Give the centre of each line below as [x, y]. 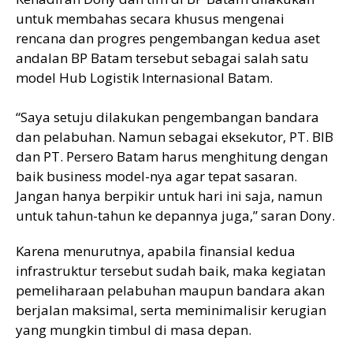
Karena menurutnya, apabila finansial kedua [156, 251]
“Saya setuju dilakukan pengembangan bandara [167, 117]
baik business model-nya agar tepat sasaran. [156, 176]
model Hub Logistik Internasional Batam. [144, 77]
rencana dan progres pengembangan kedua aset [168, 38]
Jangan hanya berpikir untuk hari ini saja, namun [169, 195]
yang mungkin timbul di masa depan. [134, 329]
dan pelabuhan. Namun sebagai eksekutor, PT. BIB [175, 136]
